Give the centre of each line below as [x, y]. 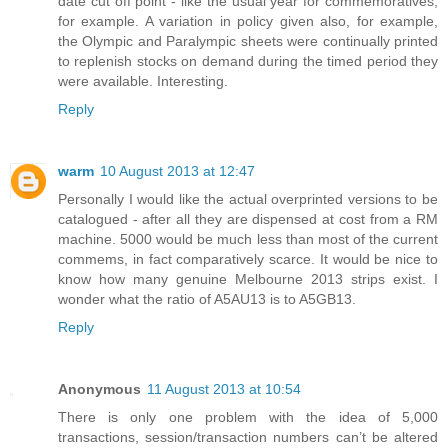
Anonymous [99, 388]
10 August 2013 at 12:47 [177, 170]
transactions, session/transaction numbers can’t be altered [248, 436]
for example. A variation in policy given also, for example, [248, 20]
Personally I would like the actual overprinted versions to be [248, 198]
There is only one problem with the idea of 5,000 [248, 416]
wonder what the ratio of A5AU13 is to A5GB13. [207, 298]
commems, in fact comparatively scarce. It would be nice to [248, 258]
